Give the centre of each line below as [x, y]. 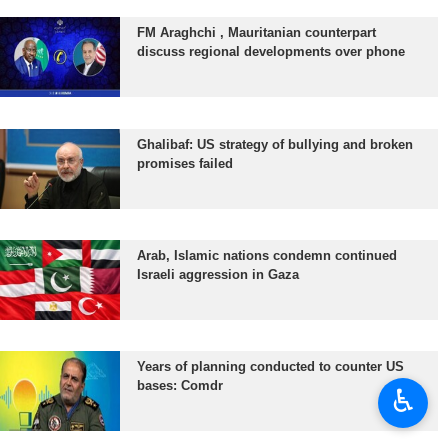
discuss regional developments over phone [271, 52]
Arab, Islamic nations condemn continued [267, 255]
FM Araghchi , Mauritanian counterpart [257, 33]
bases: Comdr [180, 386]
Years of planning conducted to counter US [271, 367]
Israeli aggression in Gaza [218, 274]
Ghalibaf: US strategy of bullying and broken [275, 144]
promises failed [185, 163]
